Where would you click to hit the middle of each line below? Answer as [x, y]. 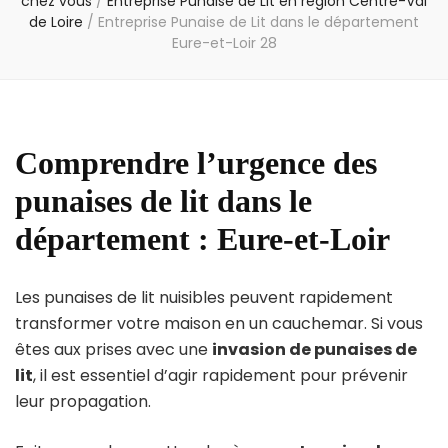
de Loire [56, 22]
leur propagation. [83, 401]
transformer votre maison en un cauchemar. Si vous [219, 323]
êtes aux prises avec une [113, 349]
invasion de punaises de [314, 349]
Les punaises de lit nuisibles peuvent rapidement [204, 297]
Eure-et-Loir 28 [224, 43]
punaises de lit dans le [163, 201]
